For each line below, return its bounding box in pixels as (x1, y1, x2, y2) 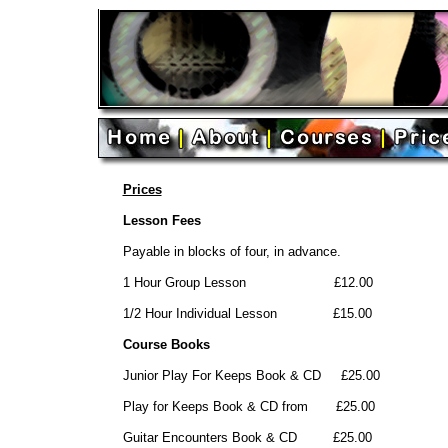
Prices (122, 182, 162, 197)
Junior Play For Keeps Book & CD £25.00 (122, 368, 380, 383)
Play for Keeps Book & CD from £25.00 (122, 399, 375, 414)
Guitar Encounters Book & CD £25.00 (122, 430, 372, 445)
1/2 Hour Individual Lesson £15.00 (122, 306, 372, 321)
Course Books (122, 337, 210, 352)
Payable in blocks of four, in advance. (122, 244, 341, 259)
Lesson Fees (122, 213, 201, 228)
